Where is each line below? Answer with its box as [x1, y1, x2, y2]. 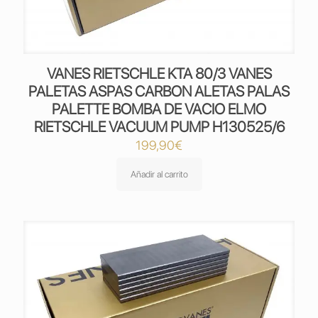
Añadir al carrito [130, 169, 188, 180]
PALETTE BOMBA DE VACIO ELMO [52, 100, 266, 118]
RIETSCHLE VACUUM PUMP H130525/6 [33, 118, 285, 136]
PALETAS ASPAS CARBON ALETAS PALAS [28, 82, 290, 100]
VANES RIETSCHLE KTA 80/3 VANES [46, 65, 272, 82]
